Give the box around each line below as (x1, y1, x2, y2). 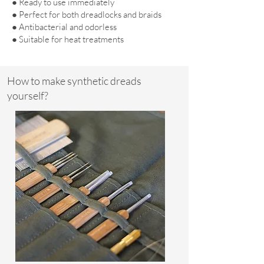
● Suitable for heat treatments (12, 34, 124, 45)
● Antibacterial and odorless (12, 21, 117, 33)
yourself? (7, 89, 48, 103)
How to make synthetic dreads (7, 74, 141, 88)
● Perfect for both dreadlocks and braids (12, 9, 161, 21)
